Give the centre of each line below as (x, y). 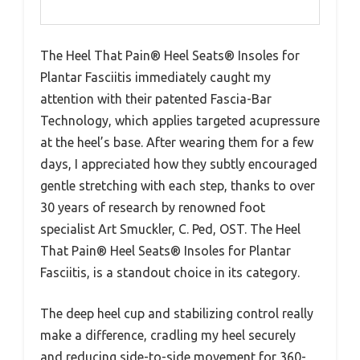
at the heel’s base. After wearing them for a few (177, 142)
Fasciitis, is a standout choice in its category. (170, 272)
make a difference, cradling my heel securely (168, 335)
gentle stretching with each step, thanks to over (178, 185)
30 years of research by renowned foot (153, 207)
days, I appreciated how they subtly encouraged (179, 164)
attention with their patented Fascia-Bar (156, 98)
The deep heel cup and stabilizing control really (177, 313)
